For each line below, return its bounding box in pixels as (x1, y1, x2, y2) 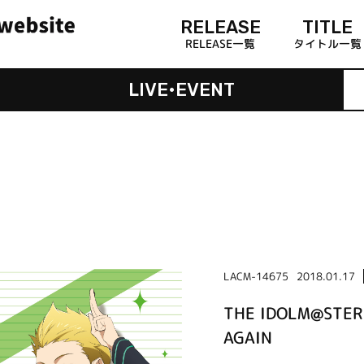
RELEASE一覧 (185, 35, 256, 51)
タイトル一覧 (292, 35, 362, 51)
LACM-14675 (223, 268, 288, 284)
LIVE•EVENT (128, 78, 236, 101)
